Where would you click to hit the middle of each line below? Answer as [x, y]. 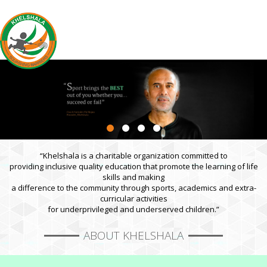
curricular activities [133, 198]
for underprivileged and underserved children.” [133, 209]
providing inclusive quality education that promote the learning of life [133, 166]
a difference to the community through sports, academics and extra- [133, 187]
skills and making [133, 177]
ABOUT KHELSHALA [133, 235]
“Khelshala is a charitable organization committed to [133, 155]
